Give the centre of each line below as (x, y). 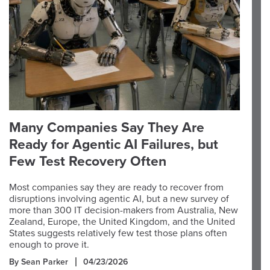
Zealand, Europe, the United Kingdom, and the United (122, 222)
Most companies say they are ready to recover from (116, 187)
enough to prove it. (49, 245)
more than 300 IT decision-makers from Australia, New (124, 210)
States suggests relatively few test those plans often (118, 233)
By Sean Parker (39, 262)
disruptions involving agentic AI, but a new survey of (119, 199)
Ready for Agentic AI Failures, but (114, 145)
